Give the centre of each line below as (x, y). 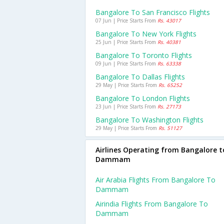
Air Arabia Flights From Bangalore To (155, 180)
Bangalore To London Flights (143, 98)
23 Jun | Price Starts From (126, 106)
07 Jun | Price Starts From (126, 20)
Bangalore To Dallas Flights (140, 77)
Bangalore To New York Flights (146, 34)
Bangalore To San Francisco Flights (153, 12)
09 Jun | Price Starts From (126, 63)
